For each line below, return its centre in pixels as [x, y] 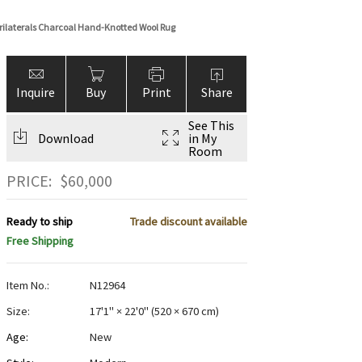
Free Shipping [40, 241]
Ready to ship [39, 222]
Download [65, 138]
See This [211, 125]
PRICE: [29, 181]
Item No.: [27, 286]
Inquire [36, 92]
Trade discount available [188, 222]
